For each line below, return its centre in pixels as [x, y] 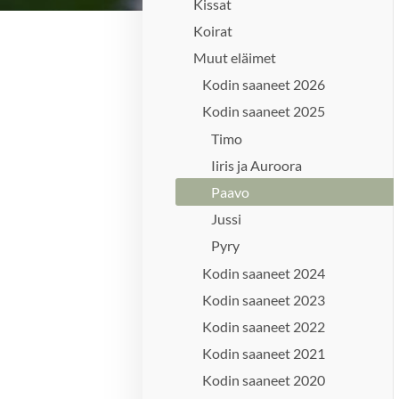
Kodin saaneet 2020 [264, 380]
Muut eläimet [235, 57]
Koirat [213, 30]
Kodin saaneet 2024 [264, 273]
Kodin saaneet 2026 [264, 85]
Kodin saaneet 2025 [264, 111]
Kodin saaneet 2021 [264, 354]
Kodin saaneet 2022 [264, 326]
